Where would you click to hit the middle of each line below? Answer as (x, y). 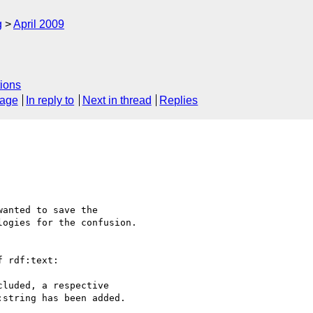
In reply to (50, 101)
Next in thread (117, 101)
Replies (179, 101)
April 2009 (39, 24)
